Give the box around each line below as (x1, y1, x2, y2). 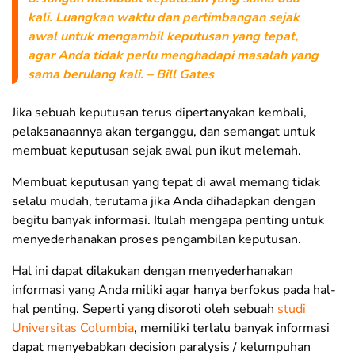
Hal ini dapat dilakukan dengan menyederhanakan (12, 262, 293, 281)
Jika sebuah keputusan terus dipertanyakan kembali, (12, 104, 307, 122)
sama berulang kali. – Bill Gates (28, 66, 214, 84)
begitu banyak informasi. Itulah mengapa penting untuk (12, 212, 324, 230)
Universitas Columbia (12, 319, 134, 338)
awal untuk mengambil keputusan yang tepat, (28, 28, 298, 46)
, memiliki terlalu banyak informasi (134, 319, 330, 338)
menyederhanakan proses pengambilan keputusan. (12, 231, 301, 249)
